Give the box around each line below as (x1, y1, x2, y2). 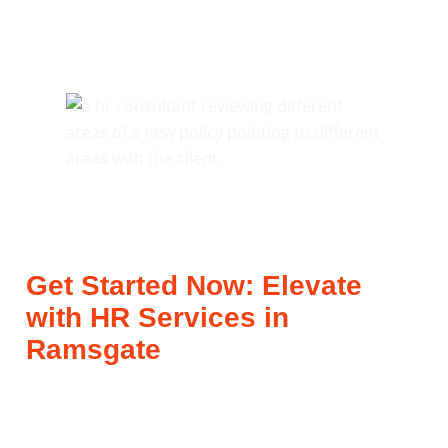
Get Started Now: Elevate (26, 269, 362, 301)
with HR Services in (26, 301, 289, 333)
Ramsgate (26, 333, 161, 365)
